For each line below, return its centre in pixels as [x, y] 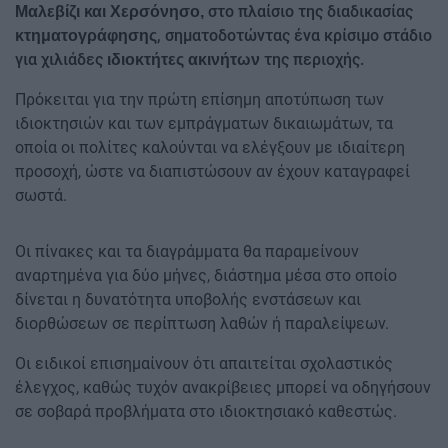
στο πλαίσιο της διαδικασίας [308, 12]
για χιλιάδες [61, 60]
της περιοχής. [312, 60]
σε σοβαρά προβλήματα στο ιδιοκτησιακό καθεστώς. [206, 412]
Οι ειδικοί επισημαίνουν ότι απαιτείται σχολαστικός [204, 364]
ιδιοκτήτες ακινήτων [183, 60]
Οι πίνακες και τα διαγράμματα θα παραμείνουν [187, 252]
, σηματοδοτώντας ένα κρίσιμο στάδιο [294, 36]
